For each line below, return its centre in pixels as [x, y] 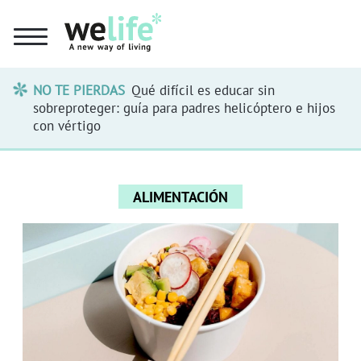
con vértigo [67, 125]
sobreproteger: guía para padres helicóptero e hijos [185, 108]
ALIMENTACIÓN [180, 197]
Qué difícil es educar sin [203, 90]
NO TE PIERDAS [79, 90]
